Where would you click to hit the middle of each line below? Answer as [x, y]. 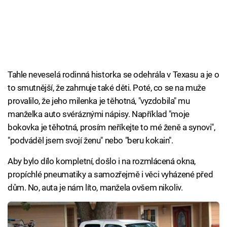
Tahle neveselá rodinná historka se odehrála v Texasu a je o [113, 75]
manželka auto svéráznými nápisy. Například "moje [99, 114]
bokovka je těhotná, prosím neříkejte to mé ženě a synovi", [111, 127]
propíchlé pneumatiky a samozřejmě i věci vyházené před [110, 175]
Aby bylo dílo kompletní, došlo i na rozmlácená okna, [102, 161]
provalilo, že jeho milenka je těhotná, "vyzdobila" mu [99, 101]
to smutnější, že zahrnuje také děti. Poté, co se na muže [107, 88]
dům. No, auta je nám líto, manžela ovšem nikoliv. [95, 188]
